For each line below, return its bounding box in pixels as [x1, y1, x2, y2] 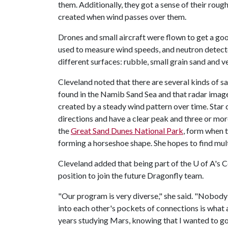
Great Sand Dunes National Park [71, 125, 183, 135]
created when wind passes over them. [58, 11, 186, 21]
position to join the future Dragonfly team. [58, 170, 204, 180]
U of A [193, 158, 215, 168]
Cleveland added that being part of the [58, 158, 193, 168]
